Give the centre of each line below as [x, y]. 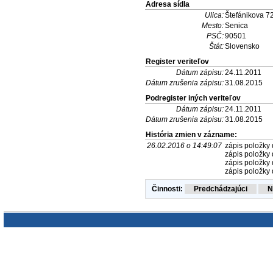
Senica [236, 25]
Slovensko [242, 46]
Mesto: [213, 25]
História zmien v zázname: [191, 134]
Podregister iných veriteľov [193, 98]
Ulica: [214, 15]
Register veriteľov [177, 61]
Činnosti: [167, 189]
